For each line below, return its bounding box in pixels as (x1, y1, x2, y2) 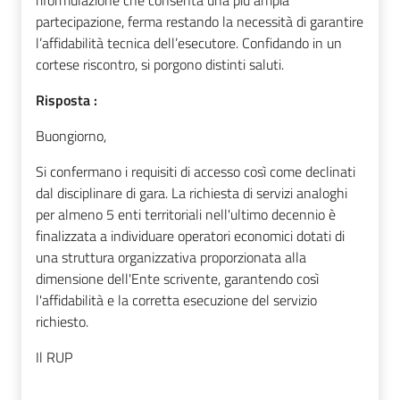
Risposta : (36, 89, 97, 112)
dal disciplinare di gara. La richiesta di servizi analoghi (36, 182, 347, 204)
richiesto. (36, 311, 88, 333)
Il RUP (36, 346, 72, 369)
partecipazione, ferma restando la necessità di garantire (36, 11, 363, 33)
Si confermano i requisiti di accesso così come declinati (36, 161, 355, 183)
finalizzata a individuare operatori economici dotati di (36, 225, 345, 247)
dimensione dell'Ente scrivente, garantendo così (36, 268, 319, 290)
